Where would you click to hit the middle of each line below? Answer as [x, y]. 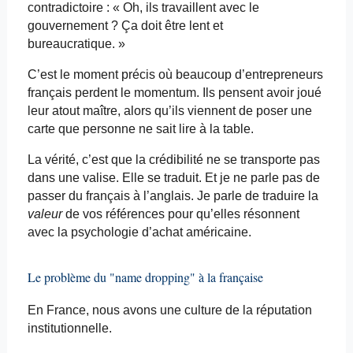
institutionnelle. [69, 329]
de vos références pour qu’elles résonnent [180, 214]
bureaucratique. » [76, 44]
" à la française [226, 277]
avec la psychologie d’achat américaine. [139, 232]
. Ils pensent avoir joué [258, 93]
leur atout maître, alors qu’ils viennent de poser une [169, 111]
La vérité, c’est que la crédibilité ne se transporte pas [173, 160]
